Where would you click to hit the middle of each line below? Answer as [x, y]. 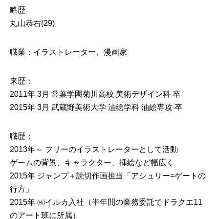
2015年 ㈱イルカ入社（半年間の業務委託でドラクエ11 [106, 202]
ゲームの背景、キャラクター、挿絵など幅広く [92, 162]
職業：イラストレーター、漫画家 [68, 52]
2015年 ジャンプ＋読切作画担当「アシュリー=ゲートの [108, 175]
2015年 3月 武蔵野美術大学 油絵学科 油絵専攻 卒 [96, 107]
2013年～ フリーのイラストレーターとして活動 [94, 149]
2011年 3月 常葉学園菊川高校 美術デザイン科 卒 [95, 94]
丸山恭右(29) [32, 23]
